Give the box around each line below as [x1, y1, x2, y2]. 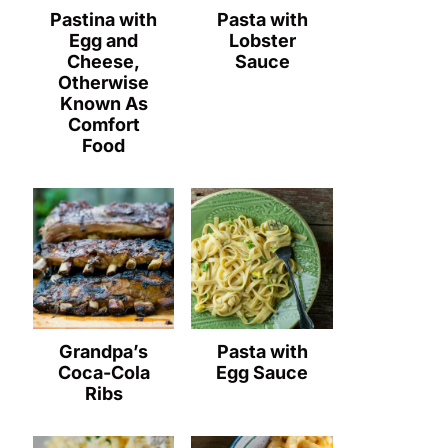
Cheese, [67, 50, 141, 72]
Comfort [67, 113, 140, 135]
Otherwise [58, 71, 150, 93]
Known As [59, 92, 148, 114]
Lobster [228, 29, 296, 51]
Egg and [69, 29, 139, 51]
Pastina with [50, 8, 158, 30]
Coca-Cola [57, 362, 150, 384]
